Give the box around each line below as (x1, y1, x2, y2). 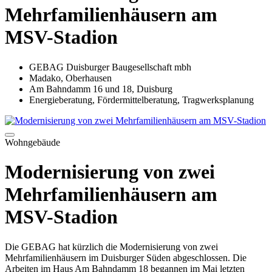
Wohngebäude (5, 137, 60, 148)
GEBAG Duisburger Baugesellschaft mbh (29, 61, 191, 72)
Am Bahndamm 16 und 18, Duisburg (29, 83, 172, 94)
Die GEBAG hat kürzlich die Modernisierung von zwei (5, 241, 218, 252)
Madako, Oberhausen (29, 72, 112, 83)
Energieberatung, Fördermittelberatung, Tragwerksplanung (29, 94, 254, 105)
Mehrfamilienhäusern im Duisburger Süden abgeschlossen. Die (5, 252, 246, 263)
